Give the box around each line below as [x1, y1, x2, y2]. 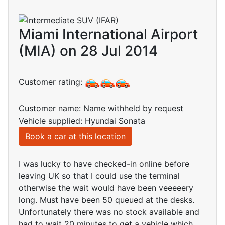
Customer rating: [19, 77, 85, 87]
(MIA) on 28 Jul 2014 [19, 42, 158, 60]
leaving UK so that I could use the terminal [19, 171, 180, 181]
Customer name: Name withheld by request [19, 103, 183, 114]
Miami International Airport [19, 26, 198, 43]
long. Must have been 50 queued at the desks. [19, 195, 194, 205]
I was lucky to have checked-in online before [19, 159, 189, 169]
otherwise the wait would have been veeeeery [19, 183, 193, 193]
